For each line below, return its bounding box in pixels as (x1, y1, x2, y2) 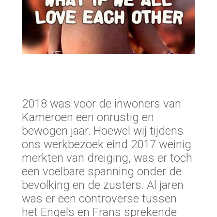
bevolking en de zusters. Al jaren (21, 178, 184, 192)
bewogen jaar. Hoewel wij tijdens (21, 124, 184, 138)
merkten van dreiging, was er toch (21, 151, 192, 165)
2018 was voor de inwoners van (21, 97, 181, 111)
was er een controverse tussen (21, 192, 177, 206)
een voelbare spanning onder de (21, 165, 182, 179)
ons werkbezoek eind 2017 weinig (21, 138, 191, 152)
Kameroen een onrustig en (21, 110, 154, 124)
